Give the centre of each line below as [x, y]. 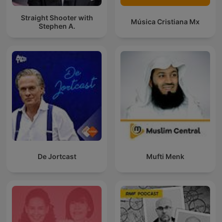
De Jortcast [57, 157]
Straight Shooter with [57, 17]
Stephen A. [57, 26]
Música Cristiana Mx [165, 22]
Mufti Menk [165, 157]
